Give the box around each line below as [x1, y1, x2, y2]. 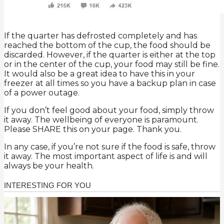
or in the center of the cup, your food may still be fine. [4, 59, 219, 69]
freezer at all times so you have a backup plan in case [4, 78, 216, 88]
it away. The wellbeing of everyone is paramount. [4, 114, 198, 124]
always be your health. [4, 160, 94, 170]
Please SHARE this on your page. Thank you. [4, 124, 181, 134]
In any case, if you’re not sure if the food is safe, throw [4, 141, 215, 151]
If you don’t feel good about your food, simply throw [4, 105, 214, 115]
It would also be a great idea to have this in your [4, 68, 195, 78]
